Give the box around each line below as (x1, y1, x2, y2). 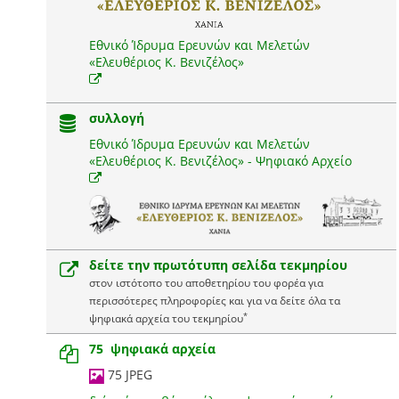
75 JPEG (103, 366, 152, 384)
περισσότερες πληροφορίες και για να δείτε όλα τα (88, 293, 340, 308)
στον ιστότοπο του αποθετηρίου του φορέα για (88, 275, 323, 290)
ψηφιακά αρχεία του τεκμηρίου (88, 311, 243, 326)
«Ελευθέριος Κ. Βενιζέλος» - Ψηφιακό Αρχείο (88, 152, 352, 169)
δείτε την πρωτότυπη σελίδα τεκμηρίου (88, 256, 347, 274)
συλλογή (88, 110, 144, 126)
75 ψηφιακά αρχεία (88, 340, 216, 358)
